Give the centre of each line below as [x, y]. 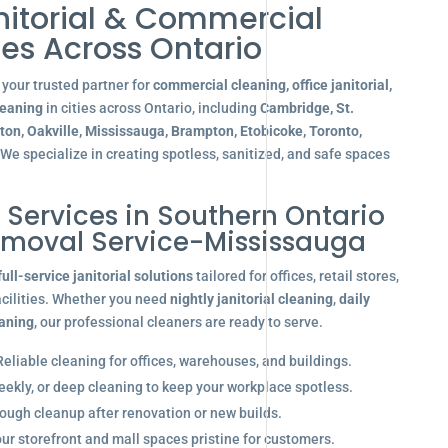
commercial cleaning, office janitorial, [272, 85]
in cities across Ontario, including [151, 108]
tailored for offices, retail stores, [295, 276]
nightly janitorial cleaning [251, 299]
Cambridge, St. [306, 108]
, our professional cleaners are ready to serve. [178, 322]
